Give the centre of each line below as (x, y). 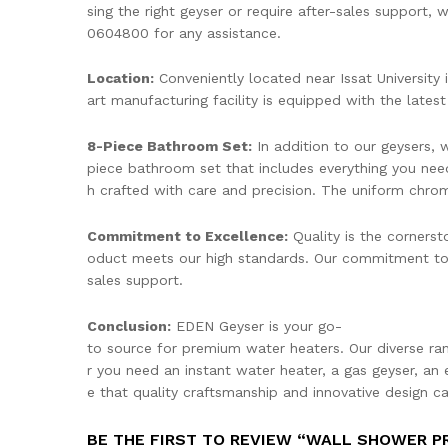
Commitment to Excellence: (187, 235)
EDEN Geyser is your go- (256, 325)
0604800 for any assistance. (184, 32)
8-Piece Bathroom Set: (169, 146)
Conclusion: (129, 325)
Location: (120, 78)
